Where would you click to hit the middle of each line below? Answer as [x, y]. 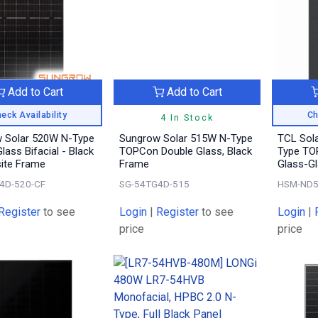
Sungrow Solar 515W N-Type [186, 139]
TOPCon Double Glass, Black [185, 152]
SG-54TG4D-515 [154, 184]
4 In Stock [187, 118]
